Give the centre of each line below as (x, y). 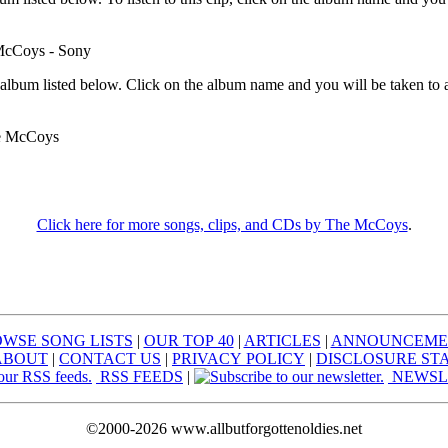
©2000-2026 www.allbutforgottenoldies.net (224, 428)
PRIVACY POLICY (238, 358)
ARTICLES (282, 340)
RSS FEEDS (139, 376)
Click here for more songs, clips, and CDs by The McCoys (222, 224)
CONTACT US (110, 358)
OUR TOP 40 (188, 340)
